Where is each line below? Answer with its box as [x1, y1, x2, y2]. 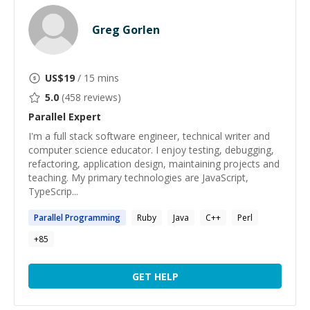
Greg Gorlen [92, 22, 160, 37]
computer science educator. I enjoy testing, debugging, [28, 143, 274, 156]
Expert [66, 110, 101, 123]
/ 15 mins [75, 71, 119, 84]
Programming [63, 212, 120, 224]
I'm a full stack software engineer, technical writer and [28, 129, 270, 143]
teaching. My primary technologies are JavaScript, [28, 171, 248, 184]
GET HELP [131, 269, 179, 283]
